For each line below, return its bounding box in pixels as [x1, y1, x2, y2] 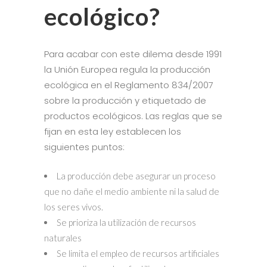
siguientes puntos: [44, 141, 125, 154]
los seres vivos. [44, 201, 103, 213]
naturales [44, 232, 82, 244]
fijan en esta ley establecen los [44, 125, 181, 138]
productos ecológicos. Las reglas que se [44, 110, 222, 123]
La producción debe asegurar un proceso [57, 170, 216, 182]
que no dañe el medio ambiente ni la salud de [44, 186, 219, 197]
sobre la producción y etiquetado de [44, 94, 206, 107]
